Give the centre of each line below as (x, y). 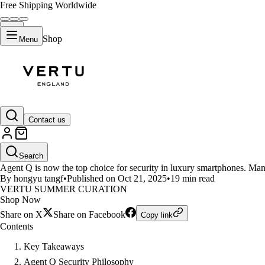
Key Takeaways (54, 246)
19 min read (193, 178)
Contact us (47, 119)
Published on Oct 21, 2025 (117, 178)
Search (31, 156)
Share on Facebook (89, 214)
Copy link (157, 215)
